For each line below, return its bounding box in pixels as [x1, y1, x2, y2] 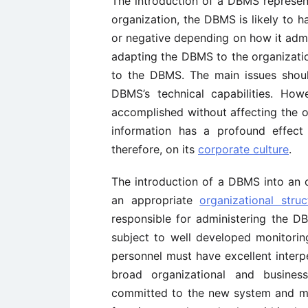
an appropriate [111, 193, 200, 207]
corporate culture [198, 142, 289, 156]
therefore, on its [111, 142, 198, 156]
